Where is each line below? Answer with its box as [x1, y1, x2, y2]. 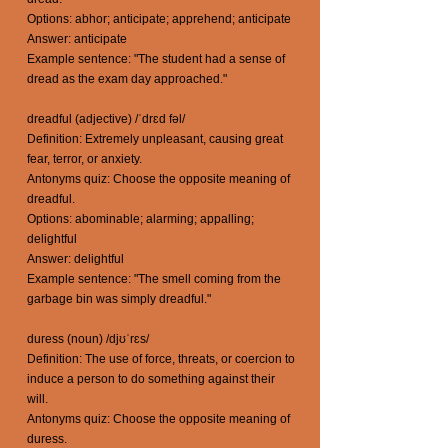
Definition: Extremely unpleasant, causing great [27, 132, 283, 146]
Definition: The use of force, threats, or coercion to [27, 352, 295, 366]
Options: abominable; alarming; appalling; [27, 212, 254, 226]
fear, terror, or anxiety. [27, 152, 142, 166]
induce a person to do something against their [27, 372, 275, 386]
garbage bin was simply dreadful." [27, 292, 211, 306]
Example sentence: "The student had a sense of [27, 52, 285, 66]
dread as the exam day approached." [27, 72, 227, 86]
